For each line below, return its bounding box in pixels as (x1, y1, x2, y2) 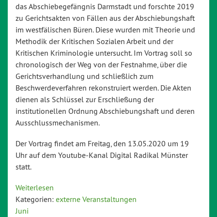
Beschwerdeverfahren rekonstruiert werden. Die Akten (15, 82, 191, 93)
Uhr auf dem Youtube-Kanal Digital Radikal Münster (15, 150, 188, 160)
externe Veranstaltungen (56, 194, 137, 204)
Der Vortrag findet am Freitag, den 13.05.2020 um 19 (15, 138, 189, 148)
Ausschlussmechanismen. (15, 117, 100, 127)
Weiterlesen (15, 183, 54, 193)
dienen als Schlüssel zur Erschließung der (15, 94, 154, 104)
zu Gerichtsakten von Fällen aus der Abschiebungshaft (15, 13, 195, 23)
